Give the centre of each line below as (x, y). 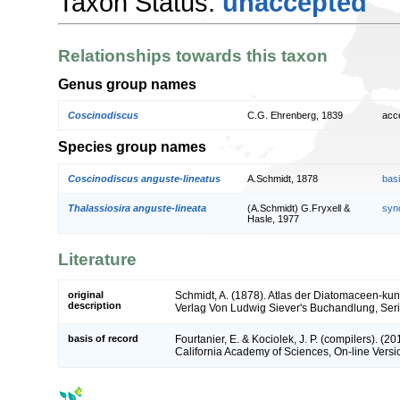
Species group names (132, 147)
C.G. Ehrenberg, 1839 (295, 116)
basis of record (103, 338)
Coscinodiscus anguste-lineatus (144, 178)
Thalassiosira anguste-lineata (137, 208)
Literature (97, 260)
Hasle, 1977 (273, 218)
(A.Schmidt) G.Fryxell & (299, 208)
